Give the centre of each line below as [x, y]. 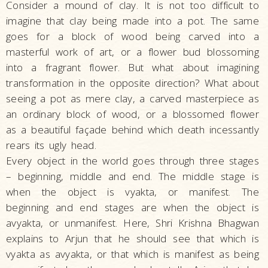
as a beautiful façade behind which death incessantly [133, 130]
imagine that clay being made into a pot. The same [133, 21]
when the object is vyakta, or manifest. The [133, 192]
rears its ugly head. [51, 145]
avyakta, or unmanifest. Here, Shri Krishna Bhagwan [133, 223]
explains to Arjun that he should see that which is [133, 238]
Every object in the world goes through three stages [133, 161]
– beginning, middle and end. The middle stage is [133, 176]
